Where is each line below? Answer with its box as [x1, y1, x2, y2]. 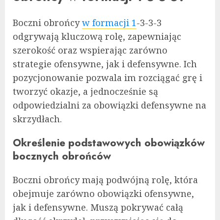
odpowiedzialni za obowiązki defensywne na [13, 99, 206, 111]
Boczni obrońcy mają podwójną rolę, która [13, 174, 198, 186]
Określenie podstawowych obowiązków [13, 135, 205, 151]
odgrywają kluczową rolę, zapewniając [13, 30, 181, 43]
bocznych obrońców [13, 148, 111, 164]
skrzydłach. [13, 113, 62, 125]
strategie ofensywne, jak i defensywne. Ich [13, 58, 197, 70]
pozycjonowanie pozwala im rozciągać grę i [13, 72, 202, 84]
